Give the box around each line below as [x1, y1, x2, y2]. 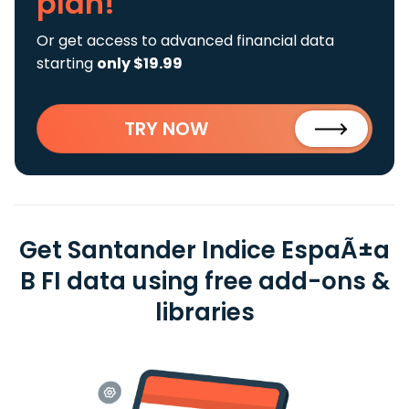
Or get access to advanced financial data [37, 30, 334, 51]
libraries [154, 296, 255, 329]
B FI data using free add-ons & [19, 265, 390, 298]
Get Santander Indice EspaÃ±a [19, 234, 390, 267]
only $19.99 [97, 53, 183, 74]
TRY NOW [124, 116, 208, 142]
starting [37, 53, 97, 74]
